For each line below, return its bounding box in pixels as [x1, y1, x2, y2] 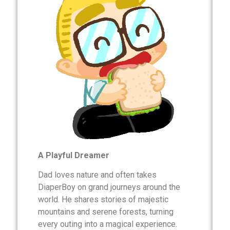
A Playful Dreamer [38, 150, 109, 160]
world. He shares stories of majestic [38, 195, 168, 205]
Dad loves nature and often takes [38, 170, 157, 180]
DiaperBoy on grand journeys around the [38, 182, 180, 193]
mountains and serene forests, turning [38, 207, 174, 217]
